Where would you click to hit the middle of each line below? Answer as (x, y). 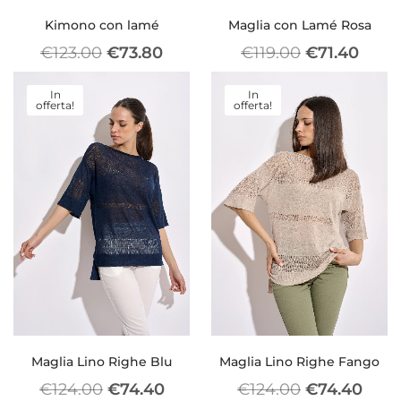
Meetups (158, 206)
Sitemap (158, 64)
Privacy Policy (175, 32)
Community (169, 112)
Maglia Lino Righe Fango (299, 362)
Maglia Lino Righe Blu (102, 362)
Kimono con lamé (102, 25)
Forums (155, 175)
